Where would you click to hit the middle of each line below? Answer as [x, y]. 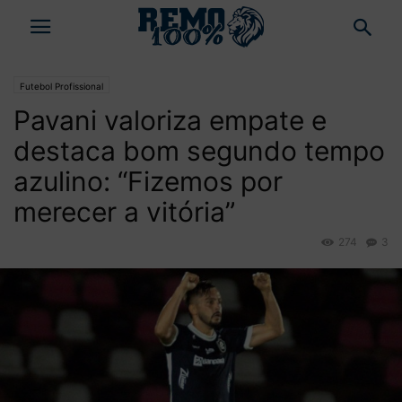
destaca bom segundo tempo [199, 151]
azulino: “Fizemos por [148, 181]
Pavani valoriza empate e [170, 120]
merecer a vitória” [124, 212]
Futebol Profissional [61, 86]
